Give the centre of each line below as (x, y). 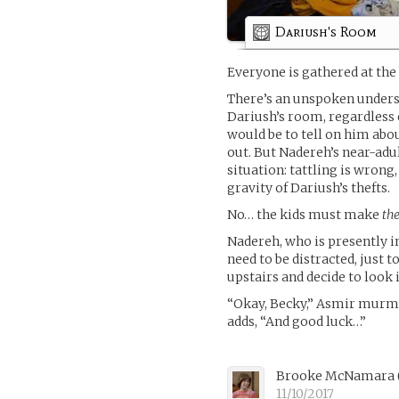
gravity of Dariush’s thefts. (309, 187)
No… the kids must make (305, 214)
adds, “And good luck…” (297, 321)
